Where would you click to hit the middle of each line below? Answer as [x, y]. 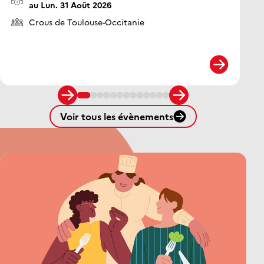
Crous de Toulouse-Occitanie [87, 22]
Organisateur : [39, 22]
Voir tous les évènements [117, 116]
